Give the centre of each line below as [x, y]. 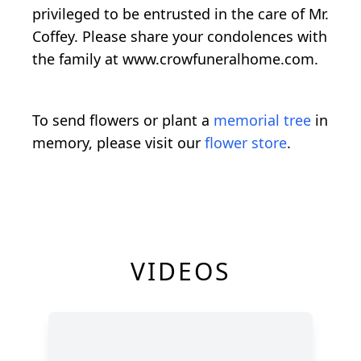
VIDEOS [180, 272]
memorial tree [262, 120]
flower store [246, 143]
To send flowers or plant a [123, 120]
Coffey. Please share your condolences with [180, 37]
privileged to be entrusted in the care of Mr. [180, 14]
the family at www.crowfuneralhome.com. [175, 59]
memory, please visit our [118, 143]
